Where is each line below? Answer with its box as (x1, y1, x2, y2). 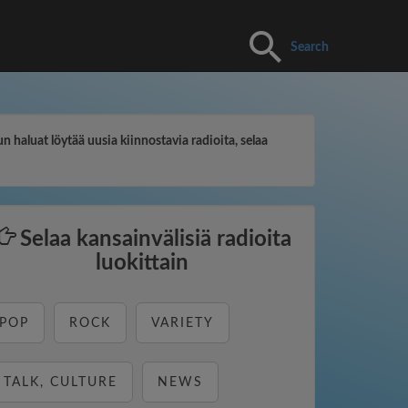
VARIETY (151, 317, 214, 330)
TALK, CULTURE (4, 376, 117, 389)
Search (291, 40, 329, 54)
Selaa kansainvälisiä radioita (15, 229, 291, 250)
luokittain (96, 252, 189, 274)
